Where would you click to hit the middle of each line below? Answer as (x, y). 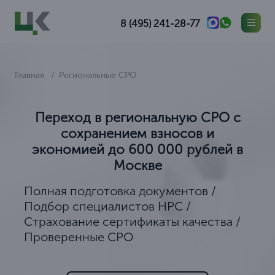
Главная (30, 75)
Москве (137, 165)
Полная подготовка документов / (120, 191)
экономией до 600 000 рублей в (137, 149)
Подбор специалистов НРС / (107, 206)
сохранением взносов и (137, 134)
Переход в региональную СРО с (137, 118)
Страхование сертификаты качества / (132, 222)
